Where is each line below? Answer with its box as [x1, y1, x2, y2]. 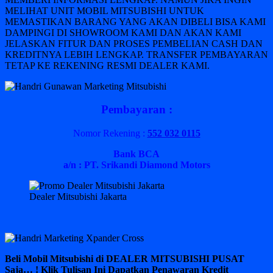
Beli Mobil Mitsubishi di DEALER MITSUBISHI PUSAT [5, 253, 244, 264]
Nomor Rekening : [73, 127, 147, 138]
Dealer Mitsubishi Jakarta [29, 191, 127, 202]
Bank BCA [113, 148, 160, 159]
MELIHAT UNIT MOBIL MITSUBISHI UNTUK [5, 5, 204, 16]
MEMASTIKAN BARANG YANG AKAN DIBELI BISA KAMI [5, 16, 266, 27]
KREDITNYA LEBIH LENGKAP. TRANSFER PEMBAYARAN [5, 49, 268, 60]
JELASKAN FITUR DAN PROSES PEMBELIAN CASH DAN [5, 38, 263, 49]
